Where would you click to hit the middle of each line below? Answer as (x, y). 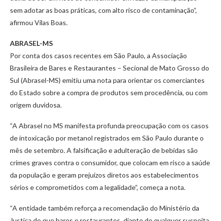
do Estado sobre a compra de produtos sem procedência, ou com (109, 93)
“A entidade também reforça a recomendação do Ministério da (105, 208)
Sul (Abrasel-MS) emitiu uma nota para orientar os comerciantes (107, 80)
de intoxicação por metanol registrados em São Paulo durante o (107, 138)
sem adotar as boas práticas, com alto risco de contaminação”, (103, 10)
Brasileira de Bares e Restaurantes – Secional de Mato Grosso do (110, 68)
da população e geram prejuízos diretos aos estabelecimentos (104, 175)
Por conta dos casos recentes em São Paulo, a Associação (98, 56)
